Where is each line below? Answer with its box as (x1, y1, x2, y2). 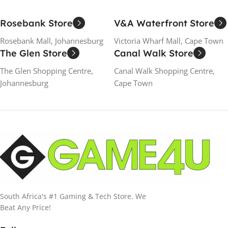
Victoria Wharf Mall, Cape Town (114, 35, 223, 46)
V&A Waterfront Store (114, 17, 214, 29)
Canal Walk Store (114, 47, 193, 59)
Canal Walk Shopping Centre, (114, 65, 215, 76)
